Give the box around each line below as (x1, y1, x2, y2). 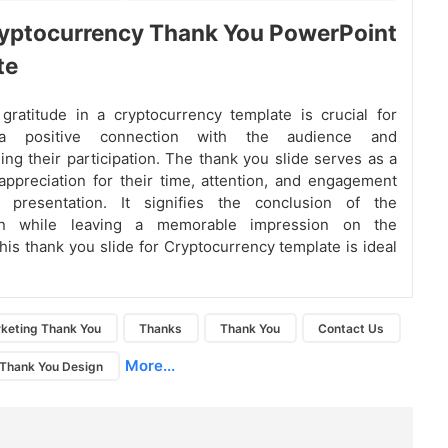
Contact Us (318, 320, 385, 336)
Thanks (139, 320, 183, 336)
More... (124, 356, 175, 376)
